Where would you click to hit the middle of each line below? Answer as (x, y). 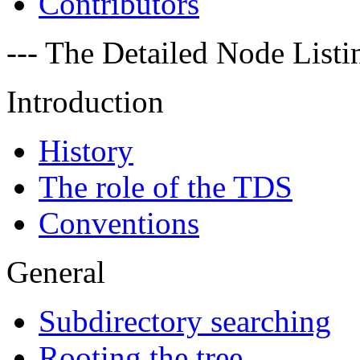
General (56, 272)
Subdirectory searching (185, 321)
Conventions (119, 223)
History (86, 151)
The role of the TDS (166, 187)
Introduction (85, 102)
